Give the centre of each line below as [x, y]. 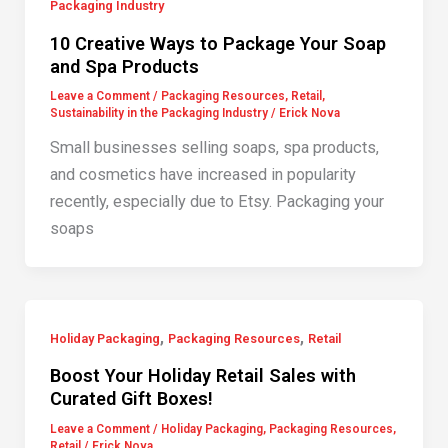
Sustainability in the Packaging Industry [158, 113]
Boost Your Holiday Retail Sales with [202, 376]
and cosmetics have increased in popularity [202, 175]
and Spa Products [124, 66]
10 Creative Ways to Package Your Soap [217, 43]
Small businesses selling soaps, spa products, [214, 148]
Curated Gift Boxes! [131, 399]
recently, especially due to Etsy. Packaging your [216, 202]
